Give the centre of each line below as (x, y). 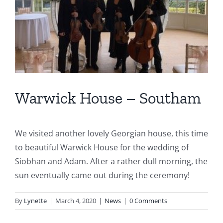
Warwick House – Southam (108, 98)
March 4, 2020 (76, 200)
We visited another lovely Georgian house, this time (111, 133)
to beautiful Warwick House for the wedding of (102, 147)
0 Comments (148, 200)
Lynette (35, 200)
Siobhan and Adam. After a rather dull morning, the (111, 161)
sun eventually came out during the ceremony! (102, 175)
